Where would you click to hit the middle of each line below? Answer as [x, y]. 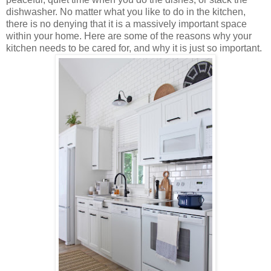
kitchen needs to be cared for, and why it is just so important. [134, 48]
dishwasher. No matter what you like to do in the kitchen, [126, 11]
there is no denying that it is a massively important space [126, 24]
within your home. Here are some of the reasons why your [129, 36]
